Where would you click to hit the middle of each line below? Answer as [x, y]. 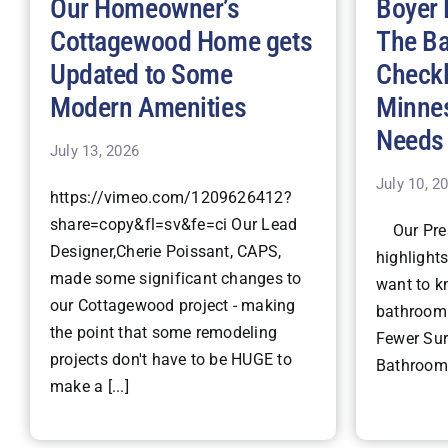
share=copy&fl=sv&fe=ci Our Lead [173, 225]
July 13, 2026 [94, 151]
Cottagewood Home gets [181, 42]
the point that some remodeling [163, 333]
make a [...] [89, 387]
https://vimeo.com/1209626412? [170, 198]
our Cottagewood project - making [172, 306]
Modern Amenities [148, 108]
